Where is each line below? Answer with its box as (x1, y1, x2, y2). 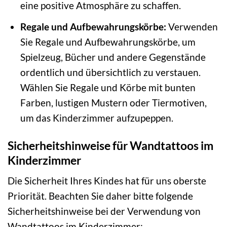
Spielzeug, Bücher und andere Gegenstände (20, 51, 206, 63)
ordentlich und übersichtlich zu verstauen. (20, 66, 201, 78)
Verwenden (166, 20, 218, 32)
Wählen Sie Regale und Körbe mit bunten (20, 81, 196, 93)
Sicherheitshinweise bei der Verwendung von (8, 205, 201, 217)
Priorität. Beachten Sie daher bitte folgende (8, 190, 193, 202)
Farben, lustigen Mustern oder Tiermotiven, (20, 96, 207, 108)
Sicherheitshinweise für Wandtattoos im (8, 138, 213, 153)
